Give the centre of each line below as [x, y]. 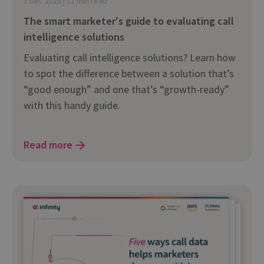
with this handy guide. [72, 105]
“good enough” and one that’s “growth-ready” [126, 90]
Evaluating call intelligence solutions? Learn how [130, 58]
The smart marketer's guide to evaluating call [129, 21]
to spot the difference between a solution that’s [129, 74]
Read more [48, 145]
